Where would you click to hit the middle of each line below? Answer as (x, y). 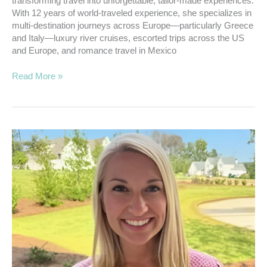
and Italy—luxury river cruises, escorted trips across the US (128, 38)
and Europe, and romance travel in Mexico (94, 50)
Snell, (22, 147)
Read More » (37, 76)
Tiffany (24, 159)
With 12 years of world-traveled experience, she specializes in (132, 13)
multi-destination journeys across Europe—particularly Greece (133, 25)
